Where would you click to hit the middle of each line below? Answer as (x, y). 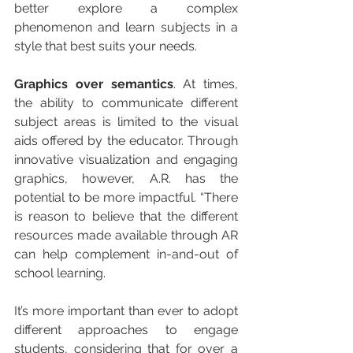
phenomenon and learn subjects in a (126, 27)
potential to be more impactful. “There (126, 197)
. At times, (205, 84)
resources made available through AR (126, 235)
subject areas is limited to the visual (126, 121)
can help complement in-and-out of (126, 254)
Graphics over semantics (94, 84)
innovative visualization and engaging (126, 159)
